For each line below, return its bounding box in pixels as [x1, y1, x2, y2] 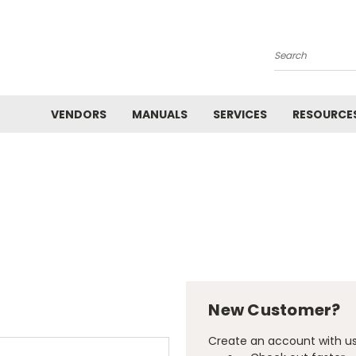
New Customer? [208, 299, 341, 321]
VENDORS [51, 106, 106, 122]
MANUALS [132, 106, 188, 122]
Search [274, 53, 313, 70]
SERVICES [213, 106, 267, 122]
